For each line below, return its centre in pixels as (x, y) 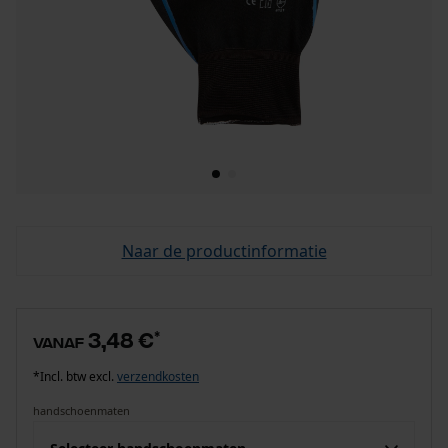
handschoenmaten (81, 410)
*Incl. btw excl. (75, 376)
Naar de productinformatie (224, 251)
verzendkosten (158, 376)
